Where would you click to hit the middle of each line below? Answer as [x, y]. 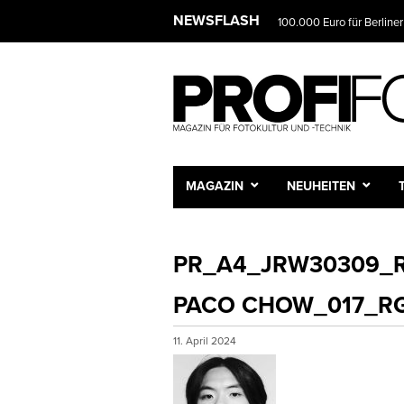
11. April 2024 [206, 340]
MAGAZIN [215, 185]
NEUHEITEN [321, 185]
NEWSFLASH [216, 20]
